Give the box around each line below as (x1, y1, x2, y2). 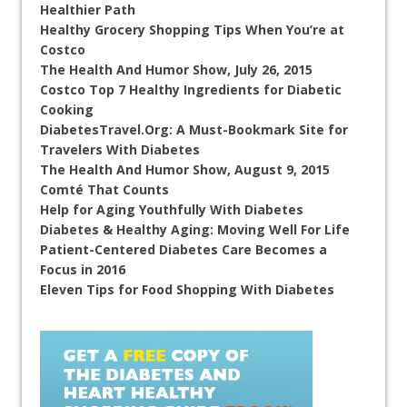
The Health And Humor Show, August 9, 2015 (40, 161, 330, 179)
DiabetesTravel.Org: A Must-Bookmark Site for (40, 121, 348, 139)
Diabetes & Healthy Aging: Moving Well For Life (40, 221, 350, 239)
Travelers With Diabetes (40, 141, 200, 159)
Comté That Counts (40, 181, 169, 199)
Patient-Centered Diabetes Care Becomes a (40, 241, 327, 259)
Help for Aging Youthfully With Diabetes (40, 201, 303, 219)
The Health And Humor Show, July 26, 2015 (40, 61, 313, 79)
